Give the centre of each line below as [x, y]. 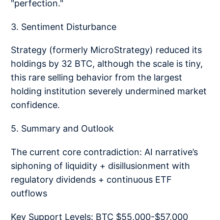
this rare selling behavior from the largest [97, 78]
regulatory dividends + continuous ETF [92, 179]
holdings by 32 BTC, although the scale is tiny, [107, 64]
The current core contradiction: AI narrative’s [105, 152]
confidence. [36, 105]
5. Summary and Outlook [63, 129]
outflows [29, 193]
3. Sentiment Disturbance [64, 27]
